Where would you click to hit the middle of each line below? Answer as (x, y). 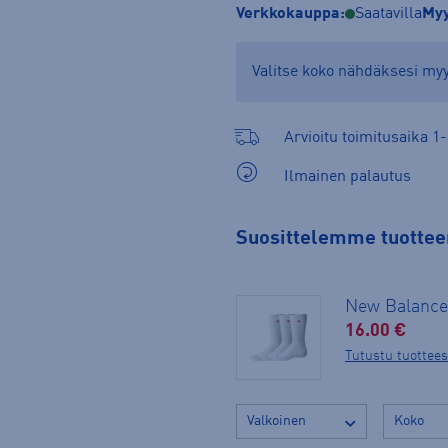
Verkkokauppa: (290, 13)
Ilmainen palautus (347, 176)
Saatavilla (388, 13)
